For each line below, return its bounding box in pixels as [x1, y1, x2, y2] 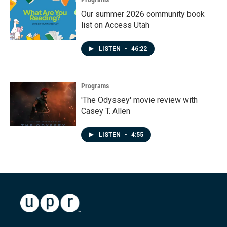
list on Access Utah [81, 20, 149, 30]
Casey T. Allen [81, 106, 130, 116]
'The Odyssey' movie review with [81, 95, 198, 105]
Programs [81, 82, 109, 90]
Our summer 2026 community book [81, 9, 205, 19]
